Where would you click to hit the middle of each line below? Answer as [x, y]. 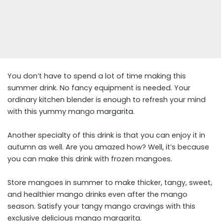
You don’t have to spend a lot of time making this [97, 76]
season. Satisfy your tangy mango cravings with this [101, 206]
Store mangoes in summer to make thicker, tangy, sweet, [110, 183]
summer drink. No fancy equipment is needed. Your [99, 88]
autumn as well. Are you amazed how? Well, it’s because [108, 147]
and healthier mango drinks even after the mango [97, 195]
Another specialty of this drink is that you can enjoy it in [106, 135]
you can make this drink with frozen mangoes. [90, 159]
